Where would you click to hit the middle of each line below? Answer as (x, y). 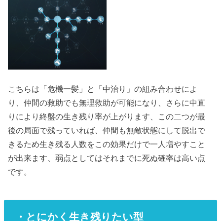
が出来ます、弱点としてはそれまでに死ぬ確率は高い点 (107, 158)
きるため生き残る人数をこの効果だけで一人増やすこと (107, 144)
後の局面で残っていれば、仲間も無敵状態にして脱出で (107, 130)
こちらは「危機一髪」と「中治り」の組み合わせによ (103, 89)
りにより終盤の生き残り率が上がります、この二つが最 (107, 116)
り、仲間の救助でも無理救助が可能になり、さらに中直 (107, 102)
